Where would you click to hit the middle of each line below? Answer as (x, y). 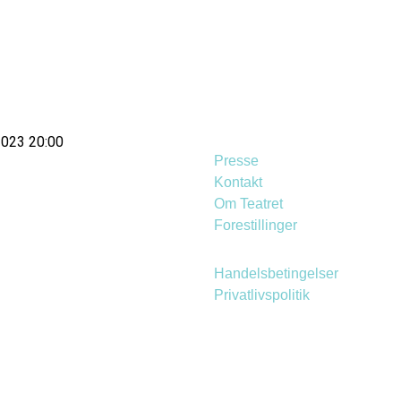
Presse (236, 161)
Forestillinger (256, 226)
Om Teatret (248, 204)
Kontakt (238, 183)
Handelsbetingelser (276, 274)
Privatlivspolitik (262, 295)
